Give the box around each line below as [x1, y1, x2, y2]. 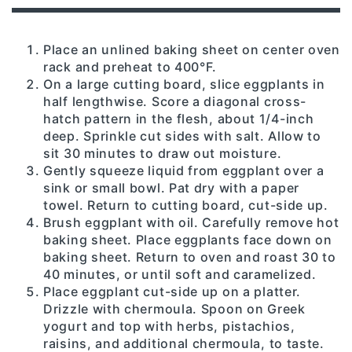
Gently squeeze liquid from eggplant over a [43, 162, 324, 178]
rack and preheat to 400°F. [43, 58, 218, 75]
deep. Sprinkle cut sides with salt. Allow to [43, 127, 321, 144]
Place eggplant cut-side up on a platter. [43, 283, 302, 299]
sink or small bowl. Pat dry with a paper [43, 179, 300, 196]
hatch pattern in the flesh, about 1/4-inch [43, 110, 314, 126]
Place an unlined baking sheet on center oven [43, 41, 340, 57]
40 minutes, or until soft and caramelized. [43, 266, 317, 282]
